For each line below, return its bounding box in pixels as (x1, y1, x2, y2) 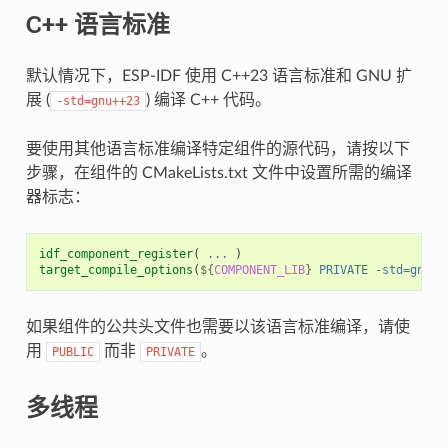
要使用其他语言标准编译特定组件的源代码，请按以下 (25, 140, 410, 157)
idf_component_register (38, 246, 193, 261)
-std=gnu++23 (55, 93, 140, 108)
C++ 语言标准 (25, 7, 170, 40)
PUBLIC (51, 344, 94, 359)
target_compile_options (38, 262, 193, 277)
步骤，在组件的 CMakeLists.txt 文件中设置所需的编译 (25, 164, 412, 181)
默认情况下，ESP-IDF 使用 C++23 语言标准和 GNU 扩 (25, 67, 412, 84)
